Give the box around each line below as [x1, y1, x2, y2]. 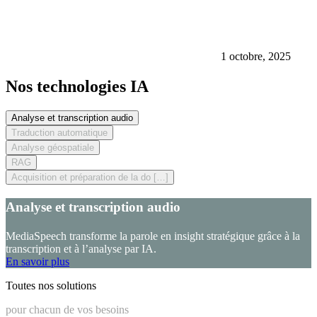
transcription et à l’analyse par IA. [6, 242, 156, 255]
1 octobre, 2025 [221, 50, 291, 63]
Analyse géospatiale [11, 142, 94, 154]
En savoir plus [6, 255, 69, 267]
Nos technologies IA [6, 77, 149, 96]
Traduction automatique [11, 127, 108, 139]
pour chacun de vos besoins [6, 303, 129, 316]
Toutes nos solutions [6, 279, 96, 292]
